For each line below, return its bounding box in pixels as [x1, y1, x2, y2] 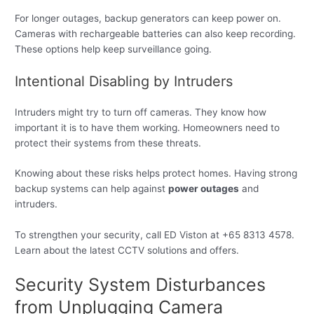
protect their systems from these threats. [15, 137, 202, 149]
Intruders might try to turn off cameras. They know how [15, 106, 267, 118]
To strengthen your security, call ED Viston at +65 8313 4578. [15, 229, 295, 241]
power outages [168, 183, 240, 195]
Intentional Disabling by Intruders [15, 72, 233, 90]
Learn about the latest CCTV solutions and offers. [15, 245, 240, 257]
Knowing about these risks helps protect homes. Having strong [15, 168, 298, 179]
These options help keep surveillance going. [15, 43, 212, 55]
